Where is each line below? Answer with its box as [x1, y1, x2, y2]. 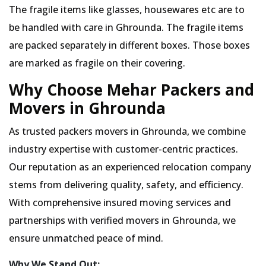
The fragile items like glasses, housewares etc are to [9, 3, 245, 16]
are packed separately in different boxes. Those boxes [9, 39, 250, 52]
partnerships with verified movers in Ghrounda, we [9, 214, 236, 227]
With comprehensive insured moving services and [9, 196, 231, 209]
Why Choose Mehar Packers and [9, 79, 254, 100]
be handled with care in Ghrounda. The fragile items [9, 21, 243, 34]
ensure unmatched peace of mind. [9, 232, 163, 245]
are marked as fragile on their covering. [9, 56, 185, 69]
